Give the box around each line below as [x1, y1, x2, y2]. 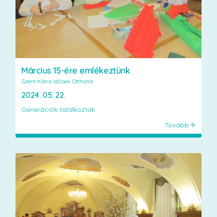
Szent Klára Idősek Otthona [21, 77, 93, 85]
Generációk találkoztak [21, 105, 95, 114]
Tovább [165, 121, 189, 130]
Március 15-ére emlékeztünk [21, 65, 130, 77]
